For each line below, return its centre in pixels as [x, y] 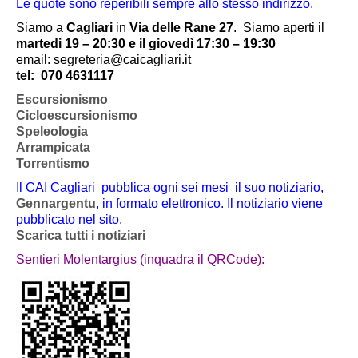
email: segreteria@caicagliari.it [103, 60]
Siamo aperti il [284, 28]
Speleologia [52, 132]
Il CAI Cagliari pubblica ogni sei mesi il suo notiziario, [170, 188]
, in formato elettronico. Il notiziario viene [209, 204]
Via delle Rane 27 [181, 28]
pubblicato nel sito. [69, 220]
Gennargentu [56, 204]
